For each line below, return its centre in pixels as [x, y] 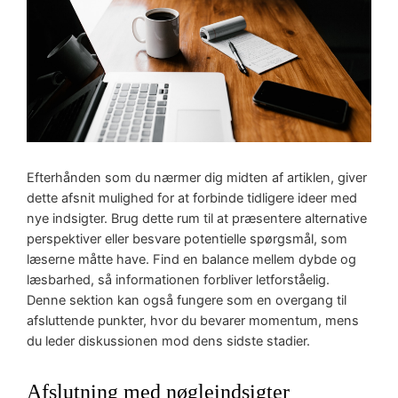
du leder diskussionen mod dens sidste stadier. [169, 342]
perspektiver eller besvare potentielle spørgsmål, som [187, 239]
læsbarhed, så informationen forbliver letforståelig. [179, 280]
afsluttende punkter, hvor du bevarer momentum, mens [193, 321]
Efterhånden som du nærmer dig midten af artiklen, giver [197, 178]
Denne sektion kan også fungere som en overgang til [187, 301]
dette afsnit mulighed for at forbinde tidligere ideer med [192, 199]
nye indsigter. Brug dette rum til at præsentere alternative [197, 219]
